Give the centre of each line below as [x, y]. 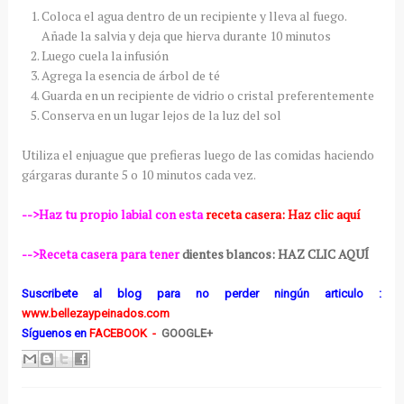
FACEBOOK [119, 334]
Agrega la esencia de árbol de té [130, 76]
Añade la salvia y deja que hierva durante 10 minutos [186, 36]
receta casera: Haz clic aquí [283, 215]
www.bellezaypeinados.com [95, 314]
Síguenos [46, 334]
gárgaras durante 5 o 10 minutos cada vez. [138, 175]
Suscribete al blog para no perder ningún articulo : [202, 294]
